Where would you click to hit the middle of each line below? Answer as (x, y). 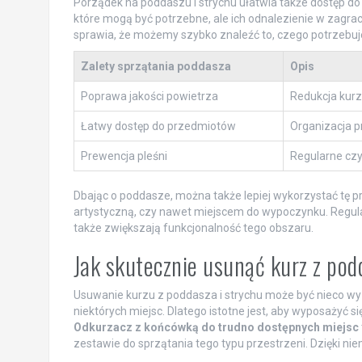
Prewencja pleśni (124, 156)
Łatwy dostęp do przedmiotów (158, 126)
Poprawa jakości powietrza (149, 96)
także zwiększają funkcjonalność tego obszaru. (193, 228)
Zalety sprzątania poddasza (156, 66)
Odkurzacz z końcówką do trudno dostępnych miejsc (216, 327)
